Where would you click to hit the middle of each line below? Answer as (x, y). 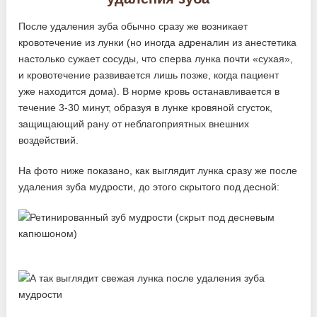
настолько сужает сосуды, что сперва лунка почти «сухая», (156, 59)
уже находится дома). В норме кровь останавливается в (149, 92)
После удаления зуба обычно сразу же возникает (133, 27)
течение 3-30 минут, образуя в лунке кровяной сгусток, (146, 108)
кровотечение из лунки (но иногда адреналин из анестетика (158, 43)
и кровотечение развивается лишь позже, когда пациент (149, 75)
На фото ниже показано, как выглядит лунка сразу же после (158, 171)
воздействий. (49, 140)
